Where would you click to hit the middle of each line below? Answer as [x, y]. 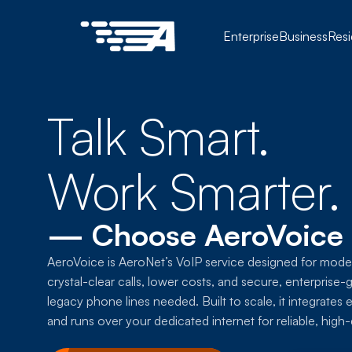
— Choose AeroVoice [195, 235]
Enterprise [251, 36]
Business [304, 36]
